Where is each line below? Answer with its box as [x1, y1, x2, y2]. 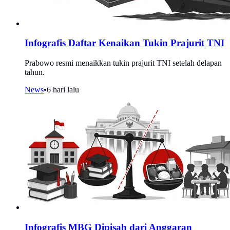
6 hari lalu [47, 85, 79, 94]
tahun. [25, 68, 45, 77]
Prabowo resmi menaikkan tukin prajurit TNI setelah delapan [25, 59, 222, 68]
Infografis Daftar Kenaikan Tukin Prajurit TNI [25, 37, 224, 49]
